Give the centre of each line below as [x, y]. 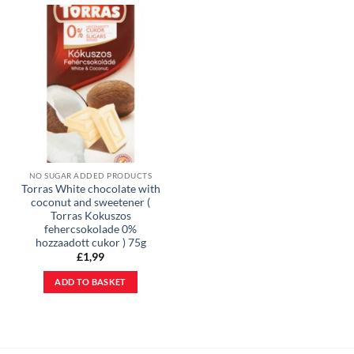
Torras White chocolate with [90, 188]
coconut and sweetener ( [90, 202]
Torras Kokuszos [90, 215]
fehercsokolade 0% [90, 229]
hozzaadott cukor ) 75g [90, 242]
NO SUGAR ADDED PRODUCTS [90, 176]
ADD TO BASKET [90, 281]
